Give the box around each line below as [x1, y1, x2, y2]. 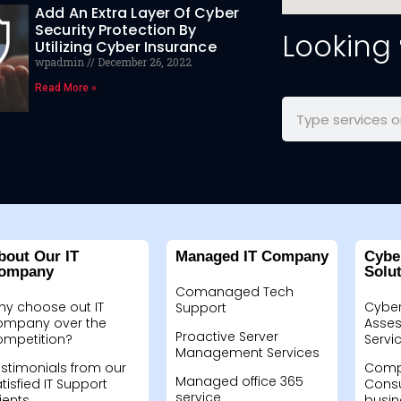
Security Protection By [35, 20, 197, 41]
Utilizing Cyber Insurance [35, 37, 217, 58]
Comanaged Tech [175, 283, 294, 301]
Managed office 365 [175, 372, 303, 390]
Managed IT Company [175, 248, 328, 265]
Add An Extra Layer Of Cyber [35, 3, 239, 24]
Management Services [175, 344, 320, 362]
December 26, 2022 [95, 55, 192, 70]
